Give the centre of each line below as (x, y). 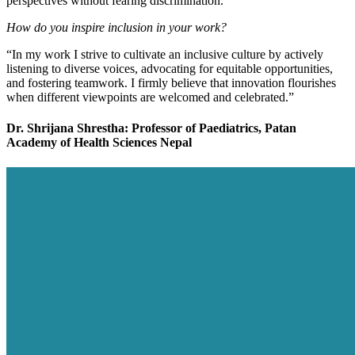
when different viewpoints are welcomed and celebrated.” (150, 97)
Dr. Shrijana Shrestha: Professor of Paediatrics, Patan (151, 128)
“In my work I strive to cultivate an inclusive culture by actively (165, 55)
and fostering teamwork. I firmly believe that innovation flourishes (171, 83)
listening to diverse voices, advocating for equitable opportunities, (170, 69)
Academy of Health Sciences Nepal (99, 143)
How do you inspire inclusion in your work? (116, 28)
